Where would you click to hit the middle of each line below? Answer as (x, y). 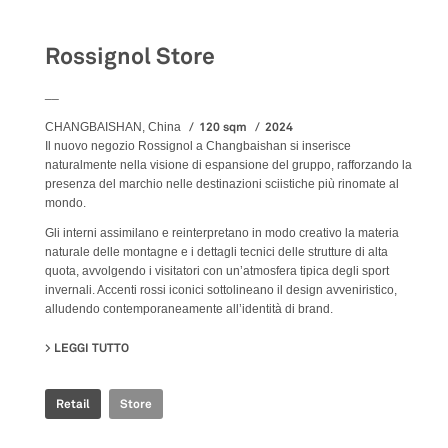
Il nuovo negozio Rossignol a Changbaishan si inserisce (198, 145)
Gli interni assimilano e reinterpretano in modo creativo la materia (222, 232)
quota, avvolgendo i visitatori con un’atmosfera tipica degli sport (217, 270)
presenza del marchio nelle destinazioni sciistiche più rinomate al (222, 183)
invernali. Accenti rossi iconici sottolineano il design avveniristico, (221, 289)
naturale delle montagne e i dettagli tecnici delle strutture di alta (216, 251)
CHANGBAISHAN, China (114, 126)
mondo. (65, 202)
